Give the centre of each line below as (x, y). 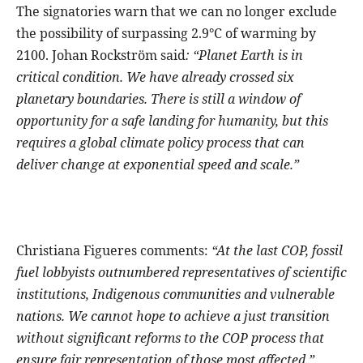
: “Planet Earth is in (244, 56)
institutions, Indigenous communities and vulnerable (175, 295)
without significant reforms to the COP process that (170, 338)
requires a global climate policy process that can (160, 143)
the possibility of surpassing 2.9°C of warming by (166, 34)
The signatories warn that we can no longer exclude (177, 12)
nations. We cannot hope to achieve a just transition (173, 316)
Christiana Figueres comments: (114, 251)
